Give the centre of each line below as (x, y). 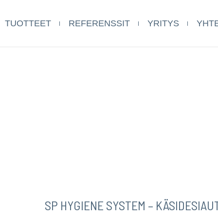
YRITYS (163, 23)
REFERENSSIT (99, 23)
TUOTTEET (28, 23)
